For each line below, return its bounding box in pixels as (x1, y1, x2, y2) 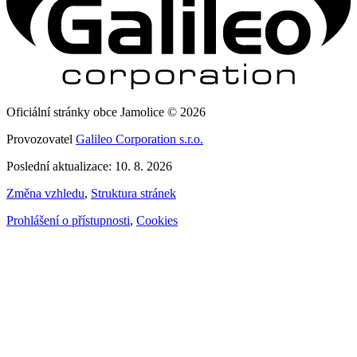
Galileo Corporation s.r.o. (76, 131, 203, 146)
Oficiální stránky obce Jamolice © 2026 (6, 104, 206, 119)
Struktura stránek (91, 186, 176, 200)
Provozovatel (6, 131, 76, 146)
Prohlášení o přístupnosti (6, 213, 130, 227)
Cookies (136, 213, 178, 227)
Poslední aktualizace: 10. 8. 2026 (6, 159, 172, 173)
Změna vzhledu (6, 186, 84, 200)
